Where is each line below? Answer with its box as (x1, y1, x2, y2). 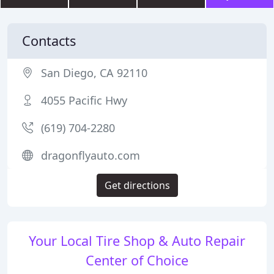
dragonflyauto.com (41, 148, 140, 163)
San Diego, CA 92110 (41, 65, 147, 80)
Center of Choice (86, 251, 188, 269)
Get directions (104, 179, 170, 192)
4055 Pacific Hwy (41, 93, 127, 108)
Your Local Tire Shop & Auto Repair (29, 232, 245, 250)
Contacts (22, 32, 76, 50)
